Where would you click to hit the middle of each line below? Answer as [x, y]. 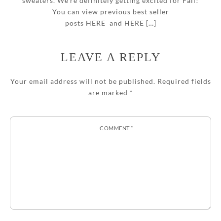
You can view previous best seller [110, 12]
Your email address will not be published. [83, 81]
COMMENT [115, 128]
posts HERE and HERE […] [110, 23]
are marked [109, 93]
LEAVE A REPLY [110, 57]
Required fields [184, 81]
